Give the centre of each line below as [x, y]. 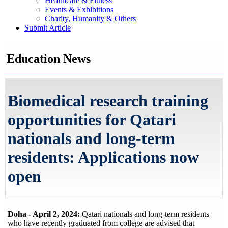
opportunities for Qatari [92, 120]
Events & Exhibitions [79, 9]
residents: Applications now [103, 158]
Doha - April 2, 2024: [44, 214]
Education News [49, 58]
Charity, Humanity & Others [90, 19]
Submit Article [48, 28]
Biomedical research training [108, 101]
